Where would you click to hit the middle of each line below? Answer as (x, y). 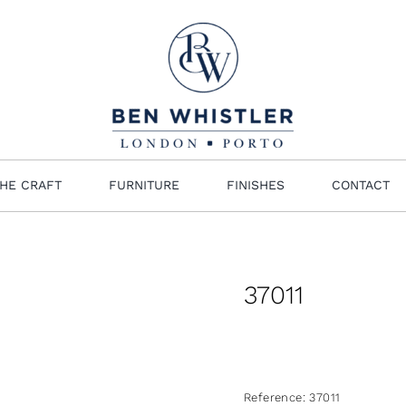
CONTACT (361, 185)
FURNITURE (144, 185)
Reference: (277, 397)
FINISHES (256, 185)
